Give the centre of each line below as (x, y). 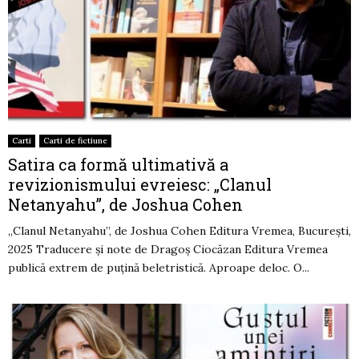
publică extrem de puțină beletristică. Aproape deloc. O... (159, 267)
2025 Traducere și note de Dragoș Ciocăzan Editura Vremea (168, 249)
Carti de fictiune (75, 140)
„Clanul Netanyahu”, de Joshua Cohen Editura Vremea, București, (179, 230)
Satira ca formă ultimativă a (118, 164)
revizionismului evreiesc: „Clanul (140, 184)
